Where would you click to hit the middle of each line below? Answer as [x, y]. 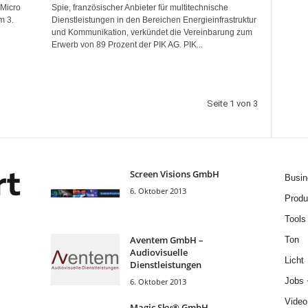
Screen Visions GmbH [174, 174]
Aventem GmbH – [166, 240]
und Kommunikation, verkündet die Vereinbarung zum [152, 32]
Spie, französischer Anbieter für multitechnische [140, 8]
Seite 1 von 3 [232, 103]
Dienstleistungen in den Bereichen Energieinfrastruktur [154, 20]
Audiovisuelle [158, 252]
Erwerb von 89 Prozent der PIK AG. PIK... [127, 45]
